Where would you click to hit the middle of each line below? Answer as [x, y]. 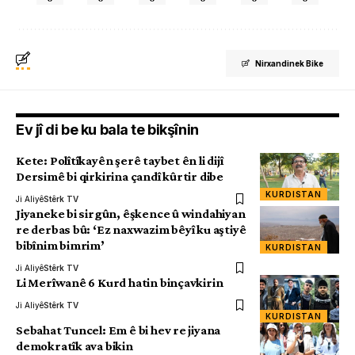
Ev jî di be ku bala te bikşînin [107, 130]
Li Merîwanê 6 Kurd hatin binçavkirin [120, 283]
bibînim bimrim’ [60, 246]
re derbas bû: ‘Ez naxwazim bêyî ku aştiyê [131, 230]
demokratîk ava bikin [74, 346]
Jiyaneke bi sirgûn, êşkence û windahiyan [131, 214]
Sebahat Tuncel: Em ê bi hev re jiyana [118, 330]
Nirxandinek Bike [289, 64]
